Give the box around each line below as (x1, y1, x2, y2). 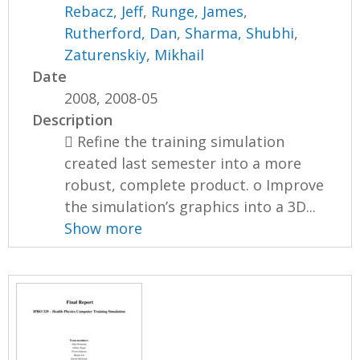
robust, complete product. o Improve (64, 175, 325, 195)
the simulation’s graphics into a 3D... (64, 197, 317, 217)
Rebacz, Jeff (64, 2, 144, 22)
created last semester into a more (64, 153, 302, 174)
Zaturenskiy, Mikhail (64, 45, 205, 65)
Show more (64, 219, 143, 239)
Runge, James (151, 2, 244, 22)
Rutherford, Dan (64, 23, 178, 43)
